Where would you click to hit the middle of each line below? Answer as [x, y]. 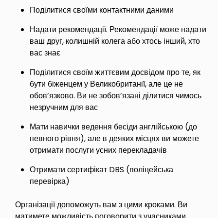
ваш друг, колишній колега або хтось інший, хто [115, 41]
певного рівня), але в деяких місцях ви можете [115, 138]
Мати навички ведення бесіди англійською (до [114, 127]
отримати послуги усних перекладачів [100, 150]
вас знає [46, 53]
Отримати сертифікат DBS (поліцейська [102, 169]
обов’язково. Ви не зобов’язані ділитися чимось [116, 95]
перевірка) [50, 181]
